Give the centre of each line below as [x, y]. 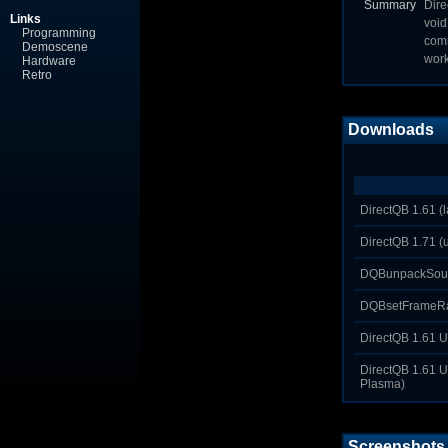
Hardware [49, 61]
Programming [59, 33]
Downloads [391, 129]
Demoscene [55, 47]
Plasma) [382, 384]
